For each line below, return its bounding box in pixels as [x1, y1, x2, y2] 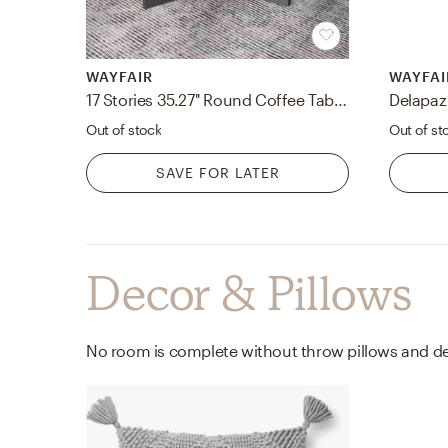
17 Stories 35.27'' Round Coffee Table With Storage [334, 90, 348, 110]
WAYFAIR [86, 68, 153, 86]
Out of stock [86, 121, 162, 139]
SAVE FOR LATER [155, 164, 280, 182]
